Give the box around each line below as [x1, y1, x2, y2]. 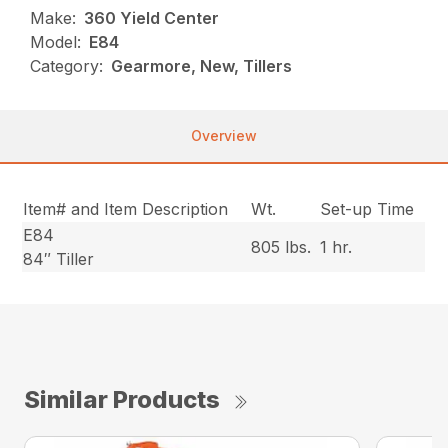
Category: [30, 56, 104, 76]
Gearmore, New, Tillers [111, 56, 293, 76]
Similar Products [24, 385, 220, 414]
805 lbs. [251, 237, 312, 257]
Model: [30, 32, 82, 52]
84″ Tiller [23, 249, 95, 269]
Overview [191, 127, 257, 144]
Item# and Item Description [23, 199, 229, 219]
